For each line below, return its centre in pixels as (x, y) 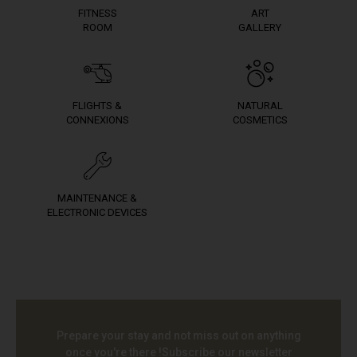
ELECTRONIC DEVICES (97, 212)
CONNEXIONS (97, 120)
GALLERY (260, 27)
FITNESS (97, 13)
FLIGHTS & (97, 106)
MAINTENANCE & (97, 198)
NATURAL (260, 106)
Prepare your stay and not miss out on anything (178, 335)
